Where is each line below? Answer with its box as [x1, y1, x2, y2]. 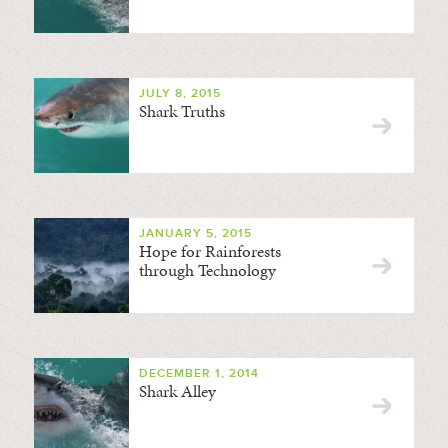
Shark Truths [138, 99, 225, 123]
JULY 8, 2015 [138, 86, 221, 101]
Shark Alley [138, 379, 216, 403]
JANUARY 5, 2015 [138, 226, 252, 241]
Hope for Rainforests [138, 239, 281, 263]
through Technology [138, 258, 276, 282]
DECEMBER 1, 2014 [138, 366, 259, 381]
